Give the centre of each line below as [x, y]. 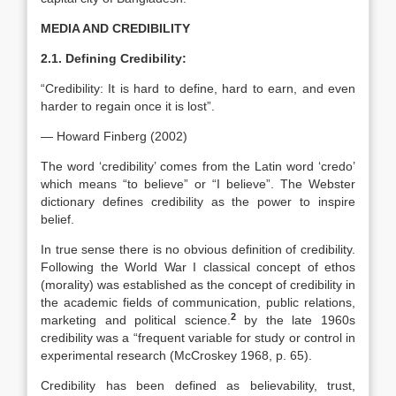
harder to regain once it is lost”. [128, 106]
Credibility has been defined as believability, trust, [198, 385]
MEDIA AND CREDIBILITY [115, 28]
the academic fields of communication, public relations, [198, 302]
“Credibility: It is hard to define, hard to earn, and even [198, 88]
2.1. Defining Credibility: [114, 58]
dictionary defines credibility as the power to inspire [198, 202]
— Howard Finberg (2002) [114, 136]
